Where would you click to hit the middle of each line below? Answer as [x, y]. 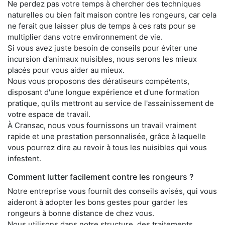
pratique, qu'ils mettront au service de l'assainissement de [111, 103]
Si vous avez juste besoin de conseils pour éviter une [102, 48]
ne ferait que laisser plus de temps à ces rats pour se [102, 26]
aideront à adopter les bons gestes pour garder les [98, 202]
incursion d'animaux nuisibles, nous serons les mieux [102, 59]
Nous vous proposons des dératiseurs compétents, [98, 81]
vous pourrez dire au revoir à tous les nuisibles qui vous [107, 147]
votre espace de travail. [49, 114]
